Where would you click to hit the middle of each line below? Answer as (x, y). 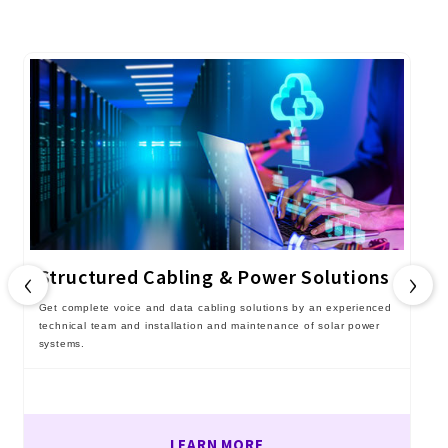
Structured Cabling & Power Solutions (214, 276)
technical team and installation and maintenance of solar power (209, 325)
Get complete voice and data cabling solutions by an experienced (215, 307)
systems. (61, 343)
